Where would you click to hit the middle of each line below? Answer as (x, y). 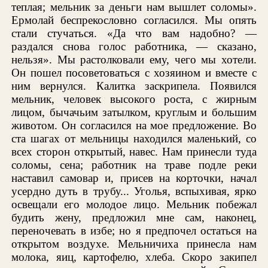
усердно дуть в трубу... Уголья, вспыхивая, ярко (134, 191)
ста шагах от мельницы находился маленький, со (134, 139)
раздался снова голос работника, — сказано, (134, 47)
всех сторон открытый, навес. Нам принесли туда (134, 152)
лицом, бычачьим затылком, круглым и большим (134, 112)
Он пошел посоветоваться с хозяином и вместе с (134, 73)
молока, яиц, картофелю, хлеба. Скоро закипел (134, 257)
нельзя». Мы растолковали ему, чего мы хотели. (134, 60)
